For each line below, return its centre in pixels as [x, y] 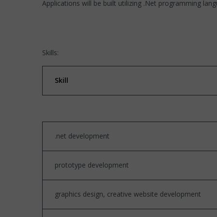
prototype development [92, 165]
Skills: [50, 53]
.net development [82, 136]
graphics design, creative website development [128, 194]
